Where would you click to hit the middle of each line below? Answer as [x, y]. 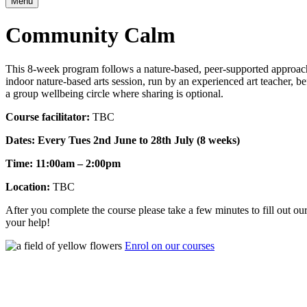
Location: [29, 186]
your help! [28, 222]
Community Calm [90, 35]
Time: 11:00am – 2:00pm [63, 163]
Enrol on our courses [170, 245]
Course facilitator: [49, 116]
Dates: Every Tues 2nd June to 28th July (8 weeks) [123, 140]
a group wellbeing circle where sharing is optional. [114, 93]
